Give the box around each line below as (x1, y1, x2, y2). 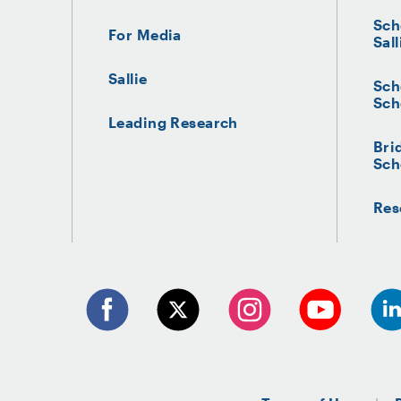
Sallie (108, 70, 148, 87)
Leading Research (108, 114, 238, 131)
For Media (108, 26, 182, 43)
